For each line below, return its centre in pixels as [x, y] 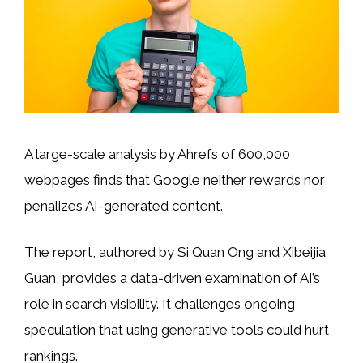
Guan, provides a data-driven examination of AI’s [172, 278]
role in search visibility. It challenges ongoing [160, 304]
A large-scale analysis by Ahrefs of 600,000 [157, 154]
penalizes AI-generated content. [124, 205]
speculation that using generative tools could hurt [177, 330]
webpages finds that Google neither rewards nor [175, 179]
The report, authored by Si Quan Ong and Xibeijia [175, 252]
